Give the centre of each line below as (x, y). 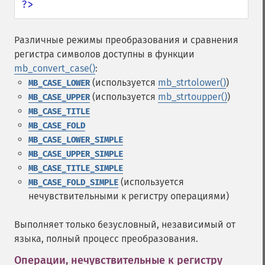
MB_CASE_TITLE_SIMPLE (76, 168)
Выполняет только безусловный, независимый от (125, 224)
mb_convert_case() (55, 68)
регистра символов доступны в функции (104, 54)
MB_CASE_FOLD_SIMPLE (73, 182)
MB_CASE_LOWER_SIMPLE (76, 140)
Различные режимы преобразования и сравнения (126, 40)
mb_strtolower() (192, 83)
